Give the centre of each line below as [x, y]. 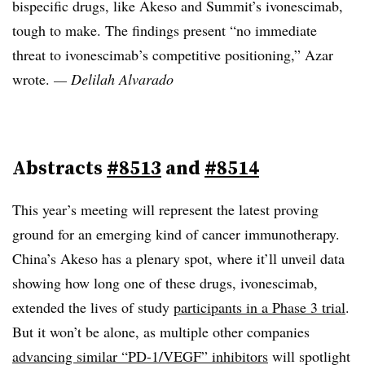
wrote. [33, 79]
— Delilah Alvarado [114, 79]
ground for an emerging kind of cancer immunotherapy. [176, 234]
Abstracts [59, 167]
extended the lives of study [93, 307]
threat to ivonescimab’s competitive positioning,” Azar [173, 55]
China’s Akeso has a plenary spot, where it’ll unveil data [178, 258]
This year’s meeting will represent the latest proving [165, 209]
